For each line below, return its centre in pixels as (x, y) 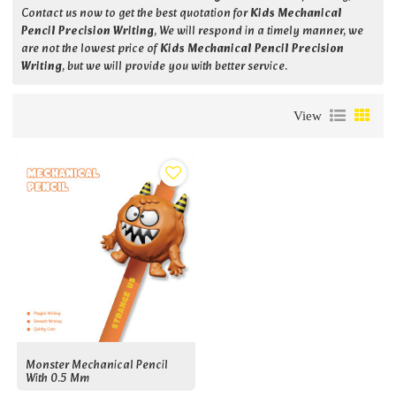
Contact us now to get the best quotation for (136, 15)
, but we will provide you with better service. (175, 68)
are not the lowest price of (91, 50)
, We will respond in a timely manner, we (259, 32)
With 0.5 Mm (58, 379)
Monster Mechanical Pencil (97, 366)
